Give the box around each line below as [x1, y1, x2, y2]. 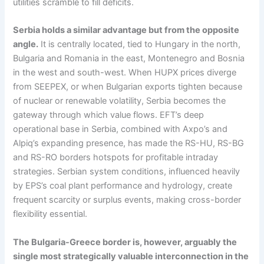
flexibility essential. [13, 209, 88, 220]
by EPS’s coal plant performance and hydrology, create [13, 180, 233, 192]
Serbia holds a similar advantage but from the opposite [13, 25, 240, 36]
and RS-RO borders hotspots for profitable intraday [13, 152, 219, 163]
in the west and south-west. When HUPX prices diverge [13, 67, 237, 78]
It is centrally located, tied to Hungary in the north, [38, 39, 241, 50]
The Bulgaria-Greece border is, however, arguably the [13, 236, 237, 247]
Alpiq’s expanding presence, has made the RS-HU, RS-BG [13, 138, 245, 149]
